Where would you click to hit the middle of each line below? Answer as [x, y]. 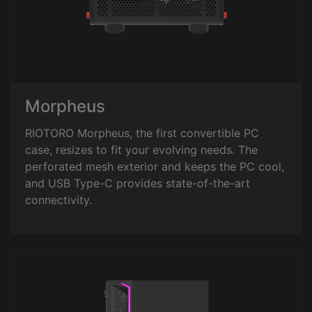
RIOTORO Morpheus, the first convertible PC [142, 133]
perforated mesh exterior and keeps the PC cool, [155, 166]
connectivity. [58, 200]
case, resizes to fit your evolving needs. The [141, 150]
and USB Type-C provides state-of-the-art [138, 183]
